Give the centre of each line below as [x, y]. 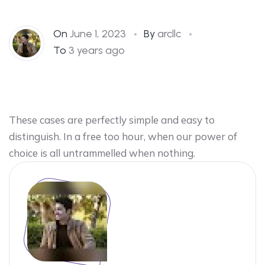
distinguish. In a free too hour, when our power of [123, 136]
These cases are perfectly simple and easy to [112, 119]
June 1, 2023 [97, 33]
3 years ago [96, 50]
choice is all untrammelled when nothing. [102, 153]
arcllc [169, 33]
